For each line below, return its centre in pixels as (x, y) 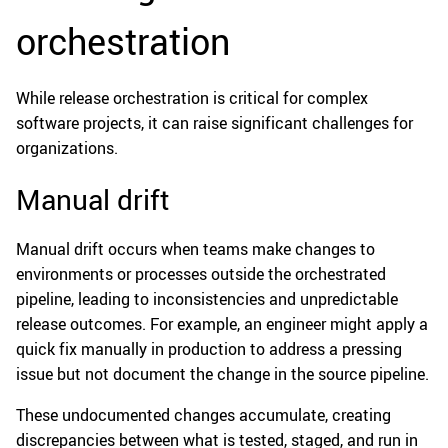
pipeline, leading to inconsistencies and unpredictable (207, 298)
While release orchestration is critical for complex (192, 97)
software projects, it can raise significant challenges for (214, 122)
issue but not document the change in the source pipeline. (222, 373)
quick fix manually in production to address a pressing (209, 348)
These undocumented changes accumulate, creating (203, 414)
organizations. (67, 147)
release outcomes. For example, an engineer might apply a (222, 323)
